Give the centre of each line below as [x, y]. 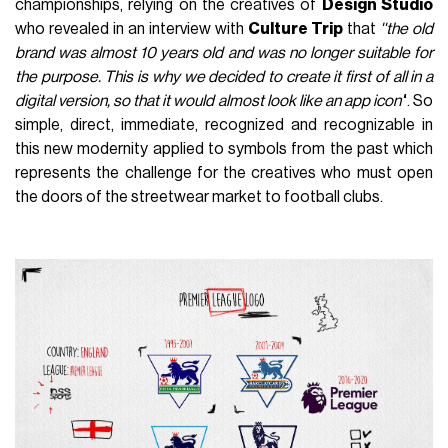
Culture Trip [295, 28]
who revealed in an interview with [131, 28]
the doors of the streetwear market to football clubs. [199, 196]
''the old [406, 28]
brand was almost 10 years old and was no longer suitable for [224, 52]
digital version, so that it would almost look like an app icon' [209, 100]
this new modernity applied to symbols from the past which [224, 148]
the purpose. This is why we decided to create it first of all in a [224, 76]
